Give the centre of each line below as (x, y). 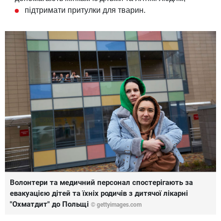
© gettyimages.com (116, 204)
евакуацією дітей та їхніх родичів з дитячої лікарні (99, 193)
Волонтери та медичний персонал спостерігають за (101, 182)
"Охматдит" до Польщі (50, 204)
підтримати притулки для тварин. (85, 10)
